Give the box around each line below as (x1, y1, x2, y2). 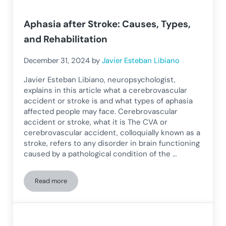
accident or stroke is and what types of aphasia (24, 95, 193, 106)
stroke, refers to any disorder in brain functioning (24, 138, 200, 148)
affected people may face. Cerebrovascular (24, 106, 178, 117)
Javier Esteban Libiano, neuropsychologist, (24, 74, 176, 85)
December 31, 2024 (24, 55, 90, 66)
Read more (35, 176, 68, 185)
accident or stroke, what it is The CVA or (24, 117, 168, 127)
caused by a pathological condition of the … (24, 148, 177, 159)
